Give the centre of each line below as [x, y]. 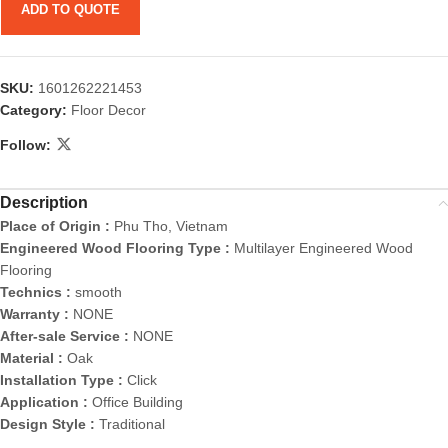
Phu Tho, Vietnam [171, 226]
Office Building [137, 402]
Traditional [132, 424]
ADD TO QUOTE [70, 10]
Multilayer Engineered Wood [323, 248]
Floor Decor [108, 110]
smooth [98, 292]
